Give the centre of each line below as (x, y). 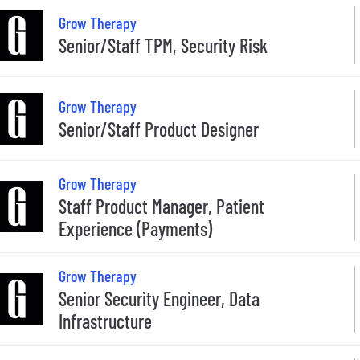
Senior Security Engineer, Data (159, 298)
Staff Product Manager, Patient (162, 206)
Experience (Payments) (135, 228)
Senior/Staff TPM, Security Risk (163, 46)
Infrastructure (105, 321)
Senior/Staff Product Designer (159, 129)
